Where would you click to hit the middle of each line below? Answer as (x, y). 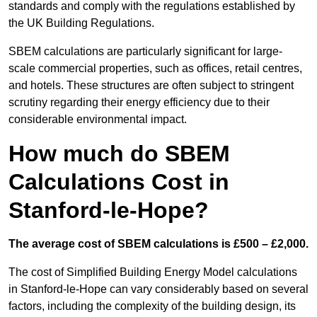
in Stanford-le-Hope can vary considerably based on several (158, 289)
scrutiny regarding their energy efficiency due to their (139, 103)
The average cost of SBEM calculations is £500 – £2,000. (158, 244)
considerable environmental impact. (98, 120)
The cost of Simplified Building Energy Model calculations (153, 272)
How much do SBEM (119, 154)
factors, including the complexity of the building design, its (152, 306)
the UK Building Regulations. (81, 23)
